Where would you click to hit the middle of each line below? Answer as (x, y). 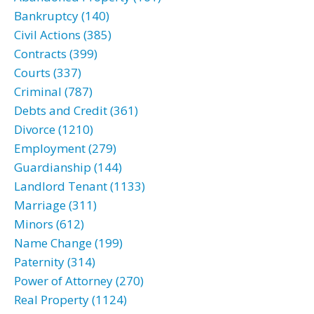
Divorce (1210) (54, 129)
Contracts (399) (56, 54)
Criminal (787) (53, 91)
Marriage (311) (55, 205)
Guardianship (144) (68, 167)
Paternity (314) (55, 262)
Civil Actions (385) (63, 35)
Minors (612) (49, 224)
